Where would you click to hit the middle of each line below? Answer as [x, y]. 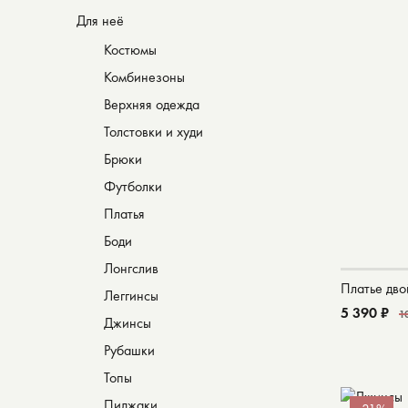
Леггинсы [131, 296]
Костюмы [130, 50]
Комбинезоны [144, 77]
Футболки [133, 186]
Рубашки [129, 350]
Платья [124, 214]
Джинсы [127, 323]
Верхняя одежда [152, 104]
